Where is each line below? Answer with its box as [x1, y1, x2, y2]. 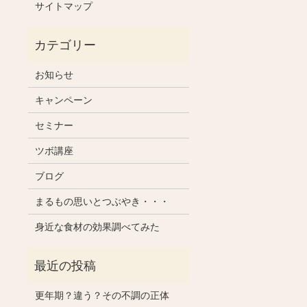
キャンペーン [34, 95, 93, 106]
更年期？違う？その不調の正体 [34, 290, 169, 302]
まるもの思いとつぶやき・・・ [34, 196, 169, 208]
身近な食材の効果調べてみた [34, 221, 160, 233]
